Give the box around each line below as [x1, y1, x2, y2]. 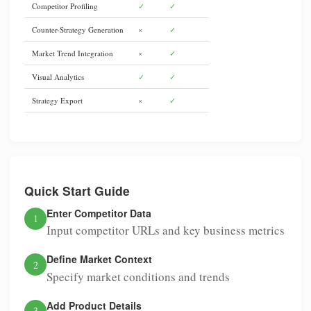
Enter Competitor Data [47, 205, 151, 220]
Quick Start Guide [24, 181, 130, 199]
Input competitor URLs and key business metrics [47, 222, 285, 239]
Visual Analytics [31, 72, 84, 83]
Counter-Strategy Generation [31, 24, 124, 35]
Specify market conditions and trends [47, 268, 230, 285]
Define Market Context [47, 252, 152, 267]
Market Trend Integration [31, 48, 113, 59]
